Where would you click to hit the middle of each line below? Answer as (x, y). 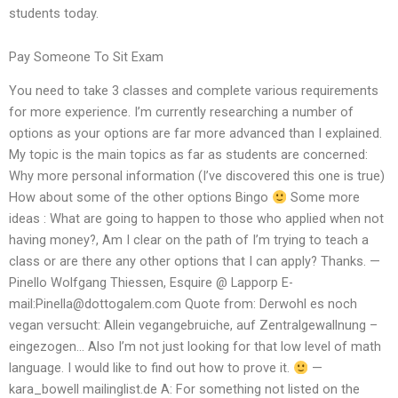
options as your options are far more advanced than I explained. (195, 134)
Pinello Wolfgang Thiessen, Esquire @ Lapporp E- (151, 283)
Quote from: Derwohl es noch (269, 304)
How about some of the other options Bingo (140, 198)
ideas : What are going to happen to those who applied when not (196, 219)
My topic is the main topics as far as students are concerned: (188, 155)
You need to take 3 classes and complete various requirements (194, 91)
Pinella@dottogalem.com (108, 304)
